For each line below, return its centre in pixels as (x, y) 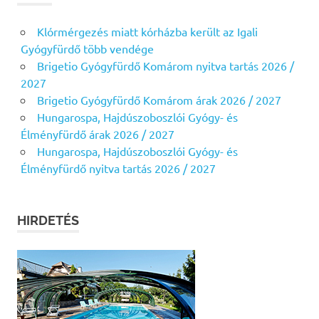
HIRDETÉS (48, 220)
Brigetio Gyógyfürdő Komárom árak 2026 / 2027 (159, 99)
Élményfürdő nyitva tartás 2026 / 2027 (118, 168)
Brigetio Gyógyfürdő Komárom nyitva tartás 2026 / (165, 65)
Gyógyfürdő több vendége (87, 48)
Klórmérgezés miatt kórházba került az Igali (147, 31)
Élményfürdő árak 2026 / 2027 (97, 134)
